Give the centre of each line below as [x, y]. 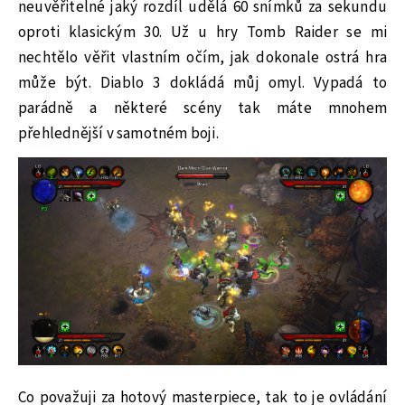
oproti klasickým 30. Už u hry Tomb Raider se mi [202, 32]
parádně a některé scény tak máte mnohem [202, 108]
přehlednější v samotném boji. [118, 133]
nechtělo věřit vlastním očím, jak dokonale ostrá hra [202, 57]
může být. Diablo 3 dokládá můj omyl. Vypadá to [202, 83]
